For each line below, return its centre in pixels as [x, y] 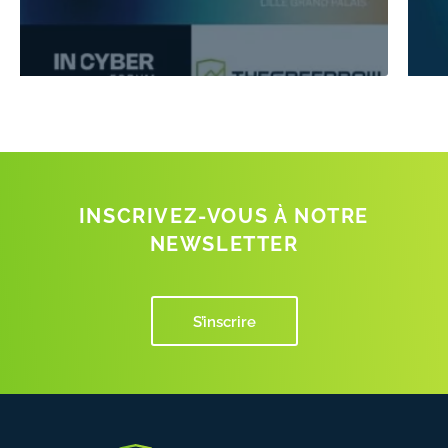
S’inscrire [224, 320]
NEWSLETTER [224, 242]
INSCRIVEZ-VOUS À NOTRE [224, 214]
